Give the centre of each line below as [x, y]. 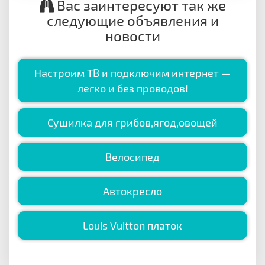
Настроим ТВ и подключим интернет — [132, 72]
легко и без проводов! [132, 88]
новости [132, 35]
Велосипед [132, 156]
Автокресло [132, 191]
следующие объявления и [132, 20]
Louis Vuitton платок [132, 225]
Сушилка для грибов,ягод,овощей [132, 122]
